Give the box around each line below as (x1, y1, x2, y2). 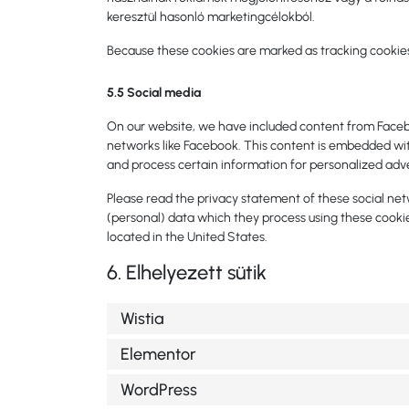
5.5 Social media (107, 85, 201, 100)
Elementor (121, 343, 196, 364)
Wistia (121, 308, 164, 329)
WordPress (121, 379, 197, 400)
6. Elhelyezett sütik (107, 260, 267, 285)
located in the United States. (107, 229, 267, 245)
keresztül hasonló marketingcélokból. (107, 9, 315, 25)
